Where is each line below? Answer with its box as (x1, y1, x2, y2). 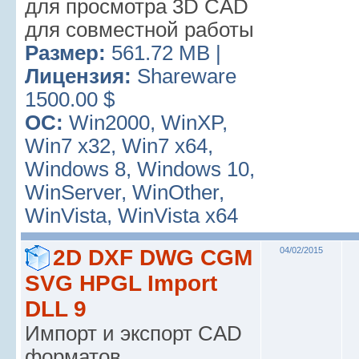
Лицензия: (25, 65, 131, 87)
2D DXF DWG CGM (53, 245, 252, 270)
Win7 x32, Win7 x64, (25, 135, 213, 157)
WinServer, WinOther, (25, 181, 224, 204)
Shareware (131, 65, 236, 87)
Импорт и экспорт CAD (25, 322, 242, 345)
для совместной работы (25, 18, 254, 41)
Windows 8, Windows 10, (25, 158, 255, 180)
